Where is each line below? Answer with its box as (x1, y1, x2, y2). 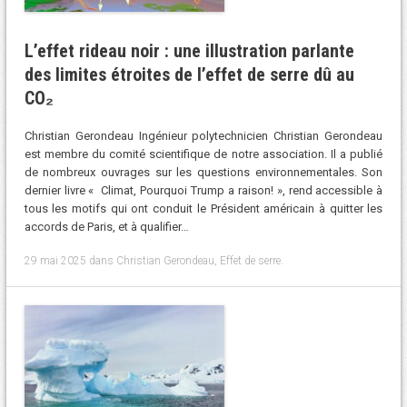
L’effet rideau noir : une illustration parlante (24, 39, 354, 62)
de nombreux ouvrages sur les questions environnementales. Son (24, 165, 383, 180)
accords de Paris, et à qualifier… (24, 220, 189, 234)
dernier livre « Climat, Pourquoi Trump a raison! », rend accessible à (24, 184, 383, 198)
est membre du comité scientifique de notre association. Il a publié (24, 147, 383, 162)
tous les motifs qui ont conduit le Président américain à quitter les (24, 202, 383, 216)
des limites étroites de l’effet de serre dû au (24, 63, 354, 85)
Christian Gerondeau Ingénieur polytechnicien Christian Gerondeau (24, 129, 383, 144)
